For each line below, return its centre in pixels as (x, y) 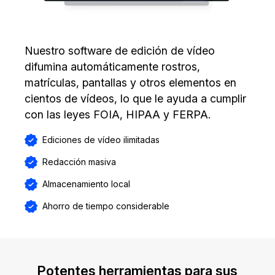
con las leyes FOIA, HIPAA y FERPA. (118, 114)
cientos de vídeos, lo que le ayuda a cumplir (135, 98)
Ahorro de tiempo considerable (106, 206)
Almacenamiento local (86, 184)
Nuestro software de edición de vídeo (120, 50)
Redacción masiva (79, 162)
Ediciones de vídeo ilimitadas (101, 140)
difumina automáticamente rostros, (112, 66)
